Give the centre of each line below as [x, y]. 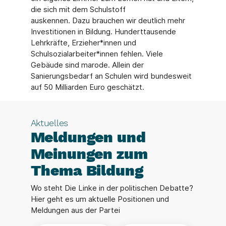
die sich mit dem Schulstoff [78, 10]
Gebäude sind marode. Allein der [87, 65]
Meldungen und [88, 137]
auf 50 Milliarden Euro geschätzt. [87, 87]
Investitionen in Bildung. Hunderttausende [103, 32]
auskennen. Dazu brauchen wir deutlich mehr [108, 21]
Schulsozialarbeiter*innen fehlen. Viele [97, 54]
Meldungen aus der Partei [75, 210]
